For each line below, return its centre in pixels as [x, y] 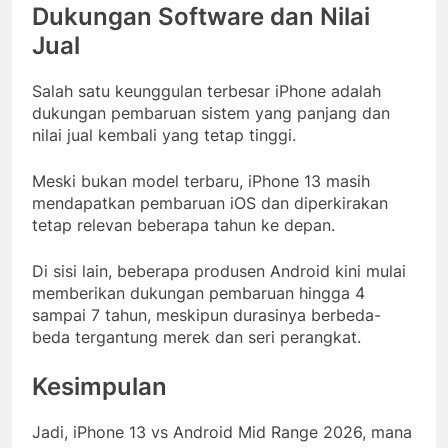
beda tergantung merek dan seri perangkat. [196, 336]
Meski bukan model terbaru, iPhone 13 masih [201, 180]
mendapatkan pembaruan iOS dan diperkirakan [210, 202]
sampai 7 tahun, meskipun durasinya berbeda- [206, 314]
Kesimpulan [99, 386]
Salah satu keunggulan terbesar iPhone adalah [206, 90]
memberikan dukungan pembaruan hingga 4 [198, 292]
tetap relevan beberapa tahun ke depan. [183, 224]
